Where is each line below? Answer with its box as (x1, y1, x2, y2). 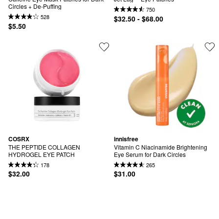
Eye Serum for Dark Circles (114, 150, 186, 159)
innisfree (114, 134, 138, 143)
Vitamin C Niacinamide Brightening (114, 143, 207, 152)
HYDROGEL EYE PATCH (8, 150, 75, 159)
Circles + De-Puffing (8, 2, 62, 11)
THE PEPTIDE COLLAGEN (8, 143, 80, 152)
